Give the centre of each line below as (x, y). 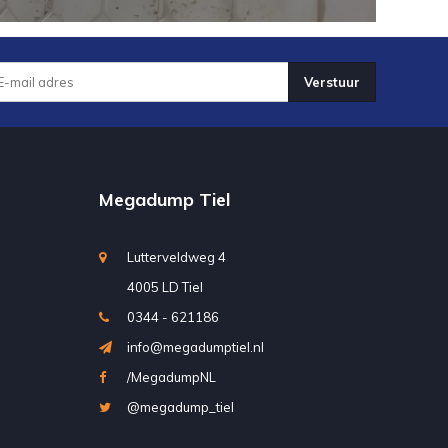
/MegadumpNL (171, 376)
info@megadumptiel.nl (195, 346)
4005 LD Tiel (164, 286)
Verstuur (332, 81)
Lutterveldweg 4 (176, 256)
